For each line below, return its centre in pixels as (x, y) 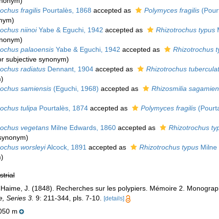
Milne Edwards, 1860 (82, 128)
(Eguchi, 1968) (75, 89)
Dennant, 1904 (69, 69)
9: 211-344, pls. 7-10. (67, 198)
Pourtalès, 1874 (62, 108)
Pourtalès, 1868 (66, 11)
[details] (114, 199)
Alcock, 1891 (66, 147)
